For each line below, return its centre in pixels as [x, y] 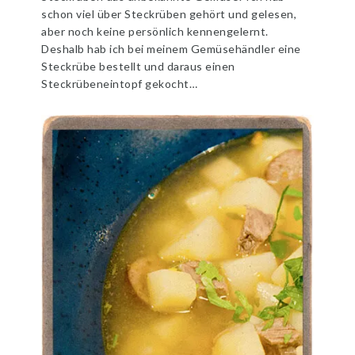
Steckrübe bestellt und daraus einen [138, 66]
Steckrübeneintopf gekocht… [120, 84]
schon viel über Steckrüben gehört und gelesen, [169, 14]
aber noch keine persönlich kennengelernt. [155, 31]
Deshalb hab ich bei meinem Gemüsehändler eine [171, 49]
